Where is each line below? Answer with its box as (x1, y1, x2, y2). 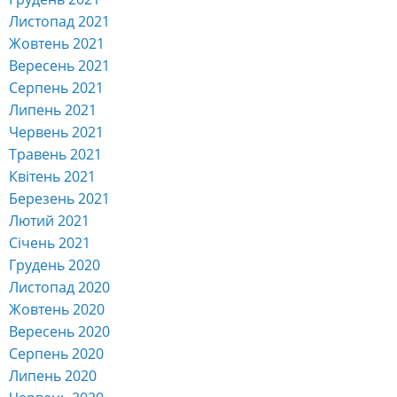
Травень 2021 (9, 144, 102, 165)
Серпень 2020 (9, 344, 104, 364)
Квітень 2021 (9, 167, 96, 187)
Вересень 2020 (9, 322, 110, 342)
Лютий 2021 (9, 211, 90, 231)
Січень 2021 (9, 233, 90, 253)
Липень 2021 (9, 100, 97, 121)
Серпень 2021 (9, 78, 104, 98)
